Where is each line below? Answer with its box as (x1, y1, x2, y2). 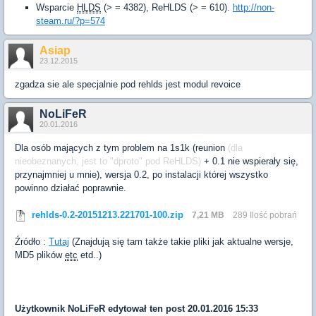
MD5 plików (15, 250, 65, 261)
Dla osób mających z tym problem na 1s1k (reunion (15, 142, 225, 154)
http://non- (233, 2, 274, 13)
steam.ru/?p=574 (36, 16, 105, 27)
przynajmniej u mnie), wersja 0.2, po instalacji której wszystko (15, 169, 268, 181)
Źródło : (15, 236, 49, 248)
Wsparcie (36, 2, 77, 13)
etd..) (78, 250, 102, 261)
